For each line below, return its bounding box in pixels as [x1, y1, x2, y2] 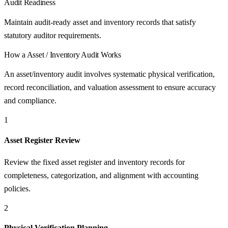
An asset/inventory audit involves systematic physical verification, [4, 70, 215, 79]
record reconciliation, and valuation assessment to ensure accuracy [4, 83, 216, 92]
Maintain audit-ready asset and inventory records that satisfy [4, 18, 196, 27]
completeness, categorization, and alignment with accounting [4, 170, 198, 180]
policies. [4, 184, 31, 193]
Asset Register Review [4, 135, 80, 145]
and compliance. [4, 96, 56, 105]
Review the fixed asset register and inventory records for [4, 157, 185, 166]
